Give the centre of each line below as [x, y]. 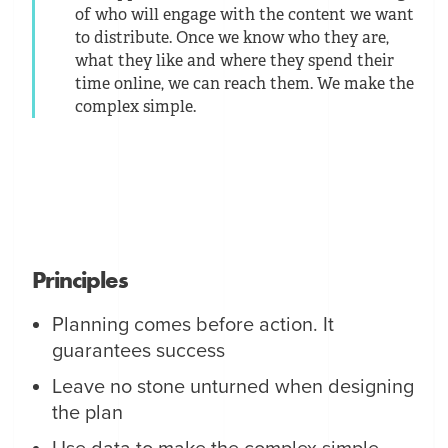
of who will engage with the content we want [245, 14]
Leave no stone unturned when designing [233, 386]
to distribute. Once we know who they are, [232, 37]
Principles [80, 279]
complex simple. [136, 106]
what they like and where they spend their [235, 60]
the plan [88, 412]
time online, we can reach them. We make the [245, 83]
